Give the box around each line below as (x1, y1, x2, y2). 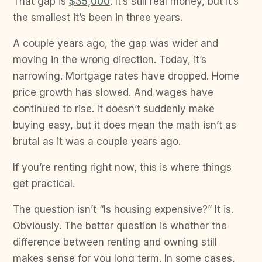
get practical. (13, 177, 75, 189)
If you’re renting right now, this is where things (13, 161, 232, 173)
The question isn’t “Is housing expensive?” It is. (13, 203, 233, 215)
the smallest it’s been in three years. (13, 11, 182, 23)
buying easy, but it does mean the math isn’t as (13, 119, 236, 131)
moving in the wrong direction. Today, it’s (13, 53, 206, 65)
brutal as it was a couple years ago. (13, 135, 184, 147)
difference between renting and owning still (13, 236, 217, 248)
